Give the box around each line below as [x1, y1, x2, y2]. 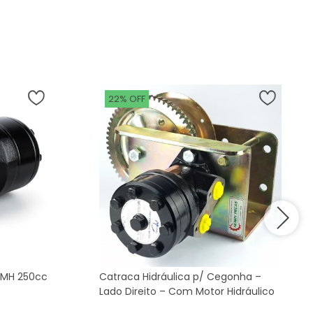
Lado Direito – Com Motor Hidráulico [99, 284, 275, 298]
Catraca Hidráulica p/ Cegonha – [99, 270, 261, 284]
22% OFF [108, 92, 145, 105]
